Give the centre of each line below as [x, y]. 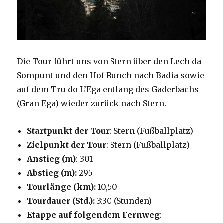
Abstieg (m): [52, 173]
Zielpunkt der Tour [67, 145]
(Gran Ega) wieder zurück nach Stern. [92, 103]
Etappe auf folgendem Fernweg [94, 215]
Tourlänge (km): [62, 187]
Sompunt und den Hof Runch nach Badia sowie [111, 75]
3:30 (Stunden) [123, 201]
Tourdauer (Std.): [61, 201]
